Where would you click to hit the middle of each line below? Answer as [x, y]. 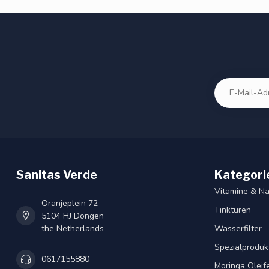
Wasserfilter [238, 228]
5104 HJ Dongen [73, 216]
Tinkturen [233, 210]
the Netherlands [73, 228]
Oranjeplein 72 [70, 203]
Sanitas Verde [57, 174]
